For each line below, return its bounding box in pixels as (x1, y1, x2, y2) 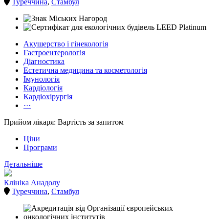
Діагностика (23, 57, 65, 66)
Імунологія (23, 75, 60, 84)
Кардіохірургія (23, 92, 72, 101)
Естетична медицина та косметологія (23, 66, 147, 75)
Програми (23, 143, 57, 152)
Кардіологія (23, 84, 63, 92)
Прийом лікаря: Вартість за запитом (4, 118, 124, 127)
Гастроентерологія (23, 48, 85, 57)
